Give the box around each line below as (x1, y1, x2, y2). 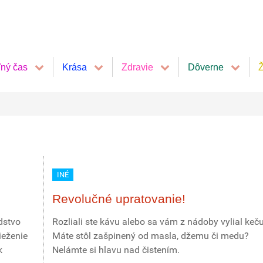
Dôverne (188, 62, 224, 72)
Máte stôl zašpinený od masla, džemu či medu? (52, 230, 249, 241)
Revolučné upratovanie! (52, 192, 186, 205)
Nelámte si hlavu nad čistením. (52, 244, 180, 255)
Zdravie (122, 62, 153, 72)
